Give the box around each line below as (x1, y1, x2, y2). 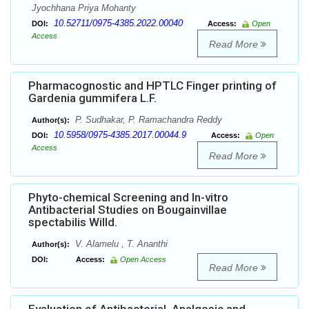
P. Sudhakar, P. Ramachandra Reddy (72, 114, 222, 126)
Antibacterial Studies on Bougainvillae (28, 203, 227, 217)
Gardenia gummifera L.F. (28, 91, 157, 106)
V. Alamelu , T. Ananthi (72, 239, 168, 250)
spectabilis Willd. (28, 215, 117, 230)
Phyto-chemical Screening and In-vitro (28, 190, 228, 205)
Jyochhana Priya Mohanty (32, 3, 136, 14)
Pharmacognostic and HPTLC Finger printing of (28, 79, 277, 93)
